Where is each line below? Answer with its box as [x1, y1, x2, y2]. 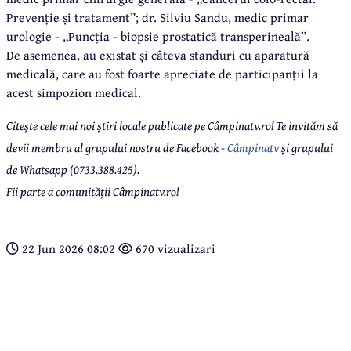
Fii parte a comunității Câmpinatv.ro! [6, 181, 179, 201]
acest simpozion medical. [6, 82, 141, 102]
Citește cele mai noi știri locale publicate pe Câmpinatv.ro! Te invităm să [6, 115, 338, 135]
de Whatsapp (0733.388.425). [6, 159, 139, 179]
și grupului [279, 137, 333, 157]
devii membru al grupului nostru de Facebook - [6, 137, 227, 157]
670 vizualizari [132, 238, 215, 258]
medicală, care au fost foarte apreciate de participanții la [6, 63, 318, 83]
